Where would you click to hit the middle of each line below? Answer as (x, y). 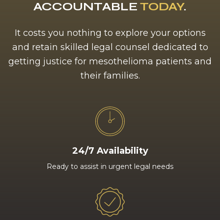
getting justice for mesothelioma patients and (110, 61)
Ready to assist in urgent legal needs (110, 166)
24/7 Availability (110, 151)
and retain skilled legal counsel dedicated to (110, 47)
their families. (110, 76)
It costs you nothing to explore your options (110, 33)
